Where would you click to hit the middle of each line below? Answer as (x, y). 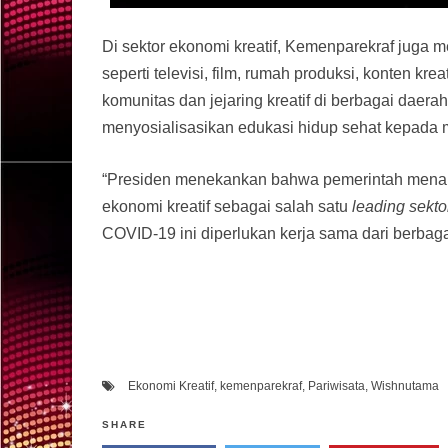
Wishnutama (405, 385)
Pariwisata (336, 385)
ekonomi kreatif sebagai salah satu (227, 206)
